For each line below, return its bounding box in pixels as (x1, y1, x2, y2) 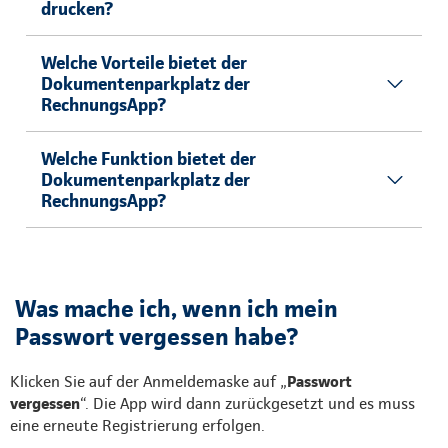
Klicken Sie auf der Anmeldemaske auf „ (10, 372, 287, 391)
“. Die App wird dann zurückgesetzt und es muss (80, 394, 415, 413)
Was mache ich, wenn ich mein (15, 294, 338, 323)
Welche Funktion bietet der (41, 148, 256, 169)
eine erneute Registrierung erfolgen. (10, 416, 269, 435)
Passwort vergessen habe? (15, 322, 298, 351)
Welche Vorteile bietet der (41, 52, 247, 73)
